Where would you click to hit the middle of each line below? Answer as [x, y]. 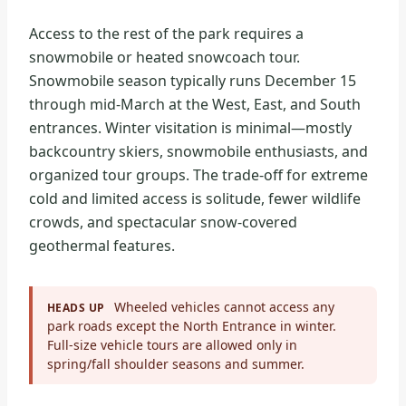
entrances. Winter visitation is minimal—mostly [190, 128]
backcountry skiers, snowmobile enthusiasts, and [198, 152]
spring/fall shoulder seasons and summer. [176, 364]
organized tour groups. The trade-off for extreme [198, 175]
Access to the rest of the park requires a [166, 34]
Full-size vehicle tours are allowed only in [172, 345]
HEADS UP [76, 308]
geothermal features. [102, 246]
